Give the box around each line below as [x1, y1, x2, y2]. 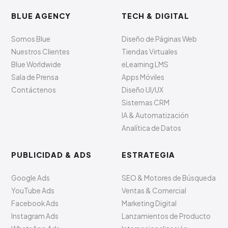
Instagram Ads [11, 212, 59, 220]
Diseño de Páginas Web [122, 35, 197, 43]
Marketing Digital [122, 199, 177, 208]
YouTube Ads [11, 186, 55, 195]
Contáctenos [11, 85, 56, 94]
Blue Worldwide [11, 60, 62, 69]
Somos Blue [11, 35, 51, 43]
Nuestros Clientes [11, 47, 70, 56]
